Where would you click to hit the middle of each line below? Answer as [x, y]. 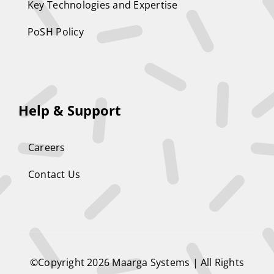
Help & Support [69, 110]
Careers [46, 148]
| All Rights [218, 263]
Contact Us [54, 175]
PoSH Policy [55, 32]
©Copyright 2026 [71, 263]
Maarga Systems [152, 263]
